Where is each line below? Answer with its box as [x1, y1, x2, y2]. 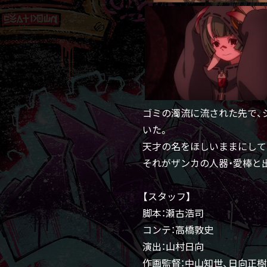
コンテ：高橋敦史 [142, 222, 214, 237]
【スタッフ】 [142, 188, 192, 203]
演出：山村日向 [142, 238, 204, 253]
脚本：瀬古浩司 [142, 205, 204, 220]
